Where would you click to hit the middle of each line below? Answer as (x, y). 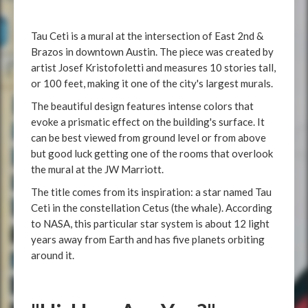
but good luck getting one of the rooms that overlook (152, 153)
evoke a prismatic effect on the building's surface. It (148, 122)
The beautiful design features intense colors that (142, 106)
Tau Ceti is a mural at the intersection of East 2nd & (147, 36)
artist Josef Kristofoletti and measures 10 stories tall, (153, 67)
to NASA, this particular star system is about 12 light (150, 223)
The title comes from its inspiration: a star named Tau (151, 192)
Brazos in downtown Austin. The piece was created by (152, 52)
